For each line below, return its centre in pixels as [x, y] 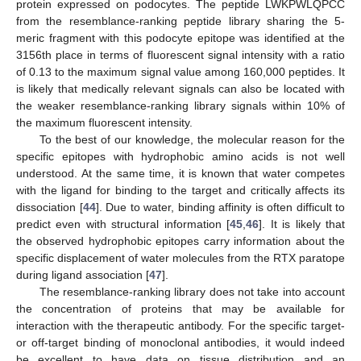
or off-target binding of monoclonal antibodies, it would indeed [180, 343]
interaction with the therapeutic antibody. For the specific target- [180, 326]
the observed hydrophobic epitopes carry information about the [180, 241]
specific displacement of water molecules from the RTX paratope [180, 258]
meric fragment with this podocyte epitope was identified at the [180, 38]
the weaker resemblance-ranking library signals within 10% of [180, 106]
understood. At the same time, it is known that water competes [180, 174]
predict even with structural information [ [123, 224]
